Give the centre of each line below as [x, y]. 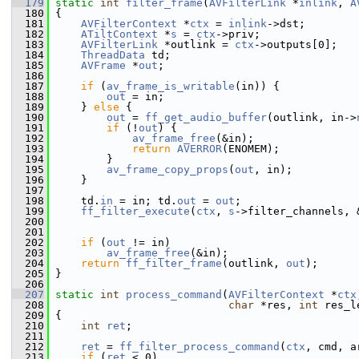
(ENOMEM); [251, 149]
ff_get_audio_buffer [206, 117]
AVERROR [200, 149]
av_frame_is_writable [171, 86]
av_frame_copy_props [167, 169]
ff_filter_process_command [200, 347]
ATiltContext [119, 34]
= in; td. [145, 201]
